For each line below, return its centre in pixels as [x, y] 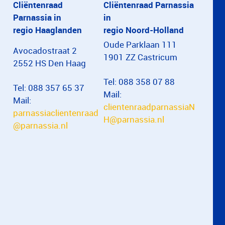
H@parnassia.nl [134, 119]
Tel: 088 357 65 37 [49, 88]
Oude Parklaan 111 [140, 44]
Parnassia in [37, 17]
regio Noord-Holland [144, 30]
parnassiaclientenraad [56, 113]
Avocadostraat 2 [45, 50]
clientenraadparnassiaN [149, 107]
